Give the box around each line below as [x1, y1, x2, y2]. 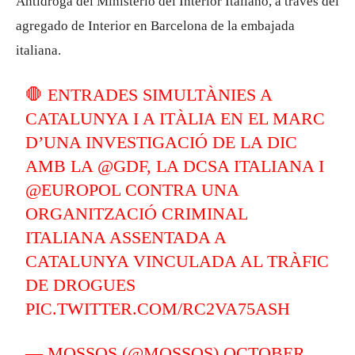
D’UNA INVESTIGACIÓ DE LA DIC [25, 132, 298, 152]
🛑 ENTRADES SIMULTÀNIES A [25, 85, 273, 105]
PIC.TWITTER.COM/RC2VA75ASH [25, 299, 291, 319]
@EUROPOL [25, 180, 121, 200]
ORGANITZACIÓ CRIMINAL [25, 204, 248, 223]
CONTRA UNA [120, 180, 239, 200]
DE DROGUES [25, 275, 136, 295]
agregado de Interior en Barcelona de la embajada [16, 18, 295, 33]
